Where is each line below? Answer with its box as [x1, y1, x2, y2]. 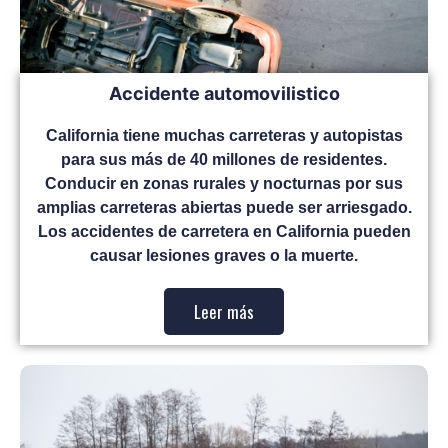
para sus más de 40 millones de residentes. [61, 150, 387, 168]
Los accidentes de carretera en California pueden [37, 222, 411, 240]
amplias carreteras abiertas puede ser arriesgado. [36, 198, 412, 216]
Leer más [194, 298, 254, 324]
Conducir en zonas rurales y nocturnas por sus [45, 174, 403, 192]
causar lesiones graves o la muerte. [90, 246, 358, 264]
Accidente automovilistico [108, 82, 340, 104]
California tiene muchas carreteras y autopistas [45, 126, 403, 144]
